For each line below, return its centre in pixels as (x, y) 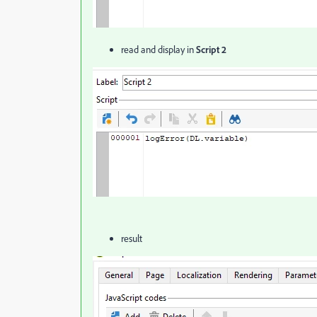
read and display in (158, 50)
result (132, 238)
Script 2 (211, 49)
